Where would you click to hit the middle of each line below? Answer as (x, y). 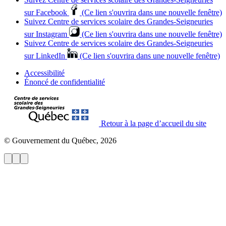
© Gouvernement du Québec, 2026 (60, 141)
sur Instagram (46, 34)
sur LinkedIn (45, 56)
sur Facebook (46, 13)
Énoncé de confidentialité (65, 82)
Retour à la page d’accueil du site (154, 124)
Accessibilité (44, 73)
